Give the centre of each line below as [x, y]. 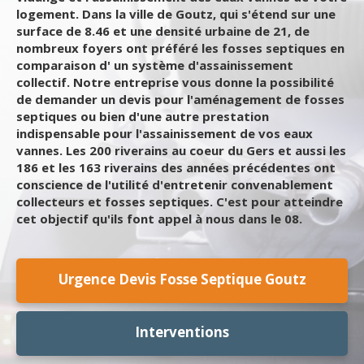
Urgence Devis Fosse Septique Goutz [182, 279]
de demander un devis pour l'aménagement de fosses [180, 99]
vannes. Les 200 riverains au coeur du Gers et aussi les [181, 150]
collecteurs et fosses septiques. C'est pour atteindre [180, 201]
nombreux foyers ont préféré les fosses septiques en [180, 48]
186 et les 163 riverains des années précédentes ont [176, 167]
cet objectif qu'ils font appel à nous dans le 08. [159, 219]
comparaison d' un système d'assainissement [155, 65]
